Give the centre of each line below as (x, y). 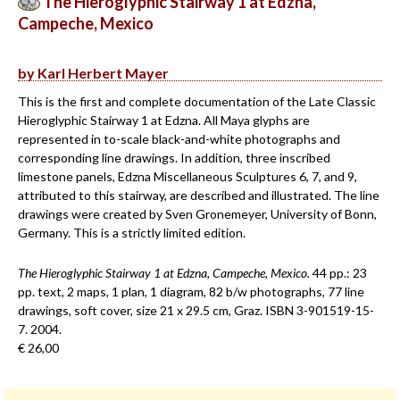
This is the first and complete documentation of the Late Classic (197, 101)
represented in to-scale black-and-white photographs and (179, 139)
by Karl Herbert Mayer (93, 73)
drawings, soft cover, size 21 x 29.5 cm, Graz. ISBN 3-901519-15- (196, 310)
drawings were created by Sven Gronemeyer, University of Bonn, (197, 214)
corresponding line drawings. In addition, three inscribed (174, 158)
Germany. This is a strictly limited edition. (132, 233)
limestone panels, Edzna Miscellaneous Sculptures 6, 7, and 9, (187, 176)
